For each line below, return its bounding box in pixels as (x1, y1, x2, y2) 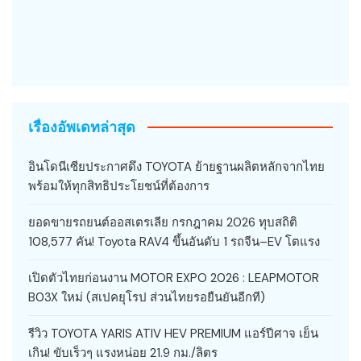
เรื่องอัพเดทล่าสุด (28, 118, 135, 135)
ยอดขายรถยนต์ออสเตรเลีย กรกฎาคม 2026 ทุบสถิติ (28, 214, 297, 230)
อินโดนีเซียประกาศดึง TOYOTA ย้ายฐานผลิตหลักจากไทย (28, 158, 325, 175)
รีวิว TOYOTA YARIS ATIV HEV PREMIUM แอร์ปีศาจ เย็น (28, 325, 318, 342)
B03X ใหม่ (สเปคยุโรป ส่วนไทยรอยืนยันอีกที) (28, 288, 265, 305)
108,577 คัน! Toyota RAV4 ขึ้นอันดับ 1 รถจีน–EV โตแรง (28, 233, 320, 250)
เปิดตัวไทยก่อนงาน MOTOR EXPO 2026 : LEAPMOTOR (28, 269, 319, 286)
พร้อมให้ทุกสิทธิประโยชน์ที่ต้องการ (28, 177, 210, 194)
